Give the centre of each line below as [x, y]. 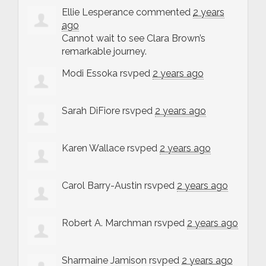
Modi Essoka [90, 73]
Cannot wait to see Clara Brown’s [134, 38]
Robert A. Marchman [107, 223]
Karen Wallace [93, 148]
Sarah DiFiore [91, 110]
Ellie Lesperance [98, 12]
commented [163, 12]
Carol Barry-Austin [102, 185]
